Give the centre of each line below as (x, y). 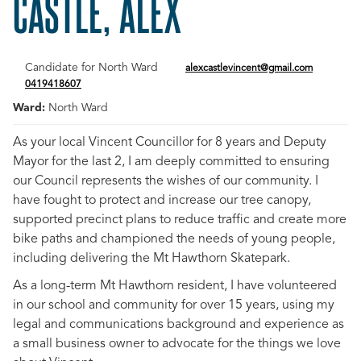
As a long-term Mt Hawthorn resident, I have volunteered (175, 286)
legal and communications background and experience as (178, 325)
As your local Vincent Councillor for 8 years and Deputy (170, 143)
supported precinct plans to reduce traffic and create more (180, 220)
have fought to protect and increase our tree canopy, (162, 201)
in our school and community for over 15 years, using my (174, 305)
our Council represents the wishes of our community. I (166, 181)
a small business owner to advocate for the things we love (177, 344)
